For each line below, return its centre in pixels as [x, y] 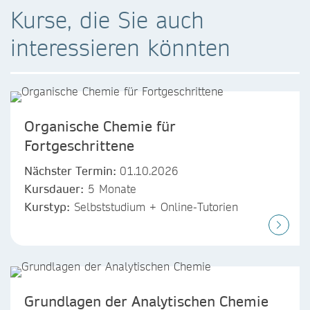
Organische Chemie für [100, 126]
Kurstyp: [47, 207]
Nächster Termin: [72, 171]
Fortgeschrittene [79, 145]
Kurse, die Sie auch [107, 20]
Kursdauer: [54, 189]
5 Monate [110, 189]
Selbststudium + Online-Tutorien [154, 207]
